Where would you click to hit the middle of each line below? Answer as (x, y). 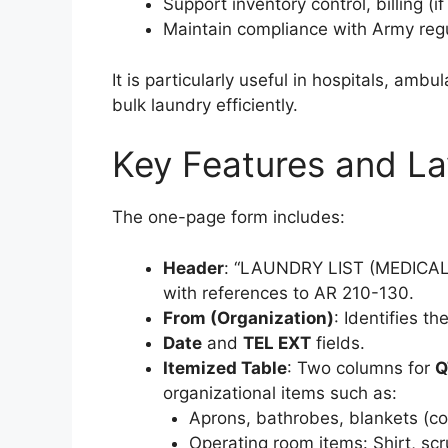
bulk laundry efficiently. (205, 104)
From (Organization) (248, 317)
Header (193, 267)
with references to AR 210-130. (288, 292)
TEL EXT (277, 342)
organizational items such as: (280, 392)
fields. (338, 342)
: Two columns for (361, 367)
